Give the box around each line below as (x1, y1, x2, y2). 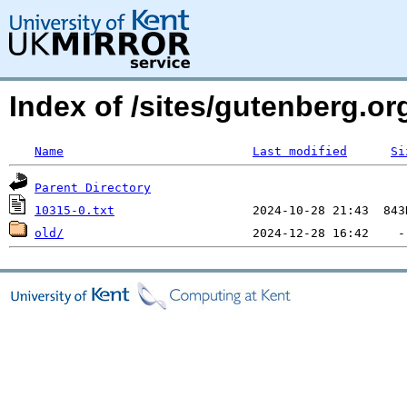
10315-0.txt (35, 203, 114, 217)
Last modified (253, 144, 347, 158)
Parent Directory (35, 181, 151, 194)
